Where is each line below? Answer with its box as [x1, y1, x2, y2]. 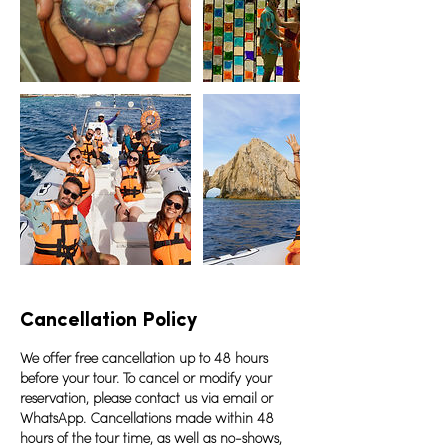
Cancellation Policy [20, 310, 197, 331]
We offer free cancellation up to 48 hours [20, 351, 268, 367]
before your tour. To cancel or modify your [20, 371, 272, 387]
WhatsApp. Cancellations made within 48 [20, 411, 274, 427]
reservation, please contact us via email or [20, 391, 273, 407]
